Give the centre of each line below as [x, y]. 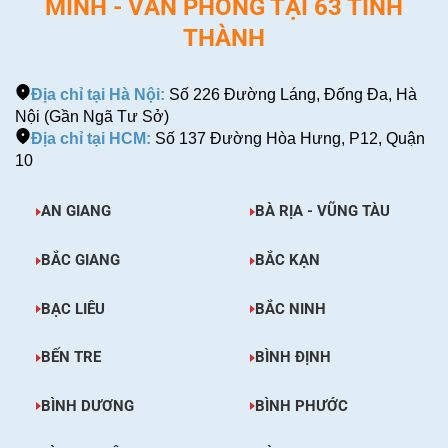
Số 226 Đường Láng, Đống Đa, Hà [291, 95]
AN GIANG [75, 211]
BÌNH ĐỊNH [292, 357]
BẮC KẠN [287, 260]
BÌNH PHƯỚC [301, 405]
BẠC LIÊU [72, 308]
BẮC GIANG [80, 260]
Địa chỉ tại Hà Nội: [98, 95]
